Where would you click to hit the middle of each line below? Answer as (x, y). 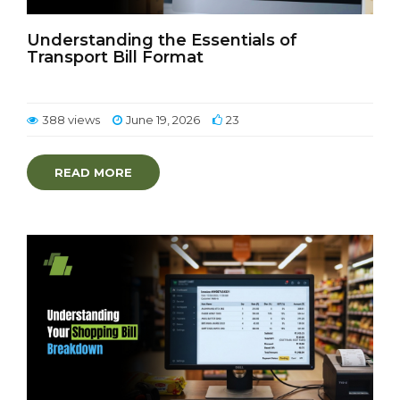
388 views (71, 120)
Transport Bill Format (115, 57)
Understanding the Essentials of (162, 40)
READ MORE (93, 172)
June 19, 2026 (163, 120)
